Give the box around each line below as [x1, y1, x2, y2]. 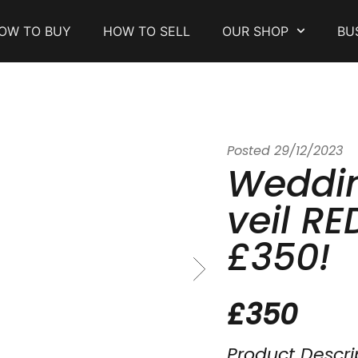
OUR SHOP [221, 22, 288, 39]
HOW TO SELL [102, 22, 190, 39]
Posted [227, 145, 270, 158]
